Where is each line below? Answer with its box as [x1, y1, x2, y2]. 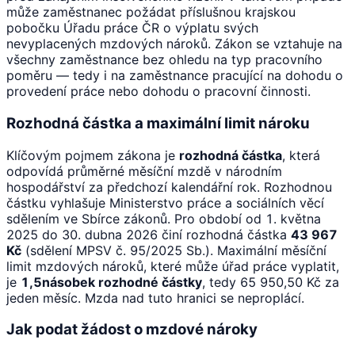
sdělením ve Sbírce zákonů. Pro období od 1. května [6, 210, 321, 227]
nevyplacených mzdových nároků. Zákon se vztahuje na [6, 36, 342, 52]
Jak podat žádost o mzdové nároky [6, 320, 258, 339]
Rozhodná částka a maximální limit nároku [6, 113, 310, 132]
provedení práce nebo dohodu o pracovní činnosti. [6, 83, 311, 100]
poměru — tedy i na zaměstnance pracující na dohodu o [6, 67, 343, 84]
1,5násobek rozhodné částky [21, 273, 202, 290]
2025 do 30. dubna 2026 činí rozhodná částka [6, 226, 291, 242]
